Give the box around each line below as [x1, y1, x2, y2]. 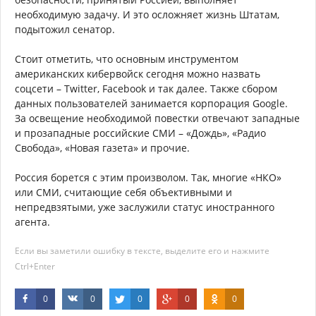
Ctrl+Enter [15, 260, 55, 272]
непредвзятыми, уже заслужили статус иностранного [15, 200, 274, 214]
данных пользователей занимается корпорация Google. [15, 96, 288, 110]
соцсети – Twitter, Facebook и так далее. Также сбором [15, 81, 277, 95]
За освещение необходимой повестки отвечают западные [15, 111, 300, 125]
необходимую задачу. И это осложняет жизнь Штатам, [15, 7, 279, 21]
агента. [15, 214, 50, 229]
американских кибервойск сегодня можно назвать [15, 66, 260, 80]
